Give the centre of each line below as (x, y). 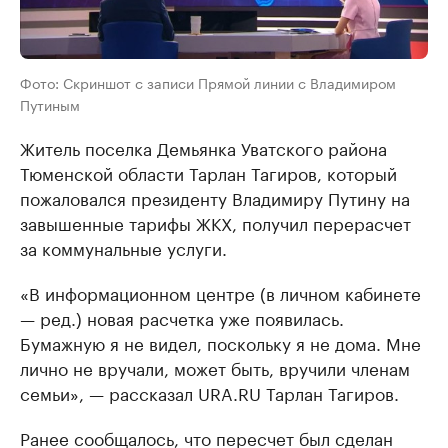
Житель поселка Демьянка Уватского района (203, 147)
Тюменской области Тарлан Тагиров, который (208, 172)
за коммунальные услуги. (123, 247)
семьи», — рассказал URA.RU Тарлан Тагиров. (209, 392)
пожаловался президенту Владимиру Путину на (215, 197)
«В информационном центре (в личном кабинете (220, 292)
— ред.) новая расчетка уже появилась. (182, 317)
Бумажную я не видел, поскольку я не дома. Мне (220, 342)
